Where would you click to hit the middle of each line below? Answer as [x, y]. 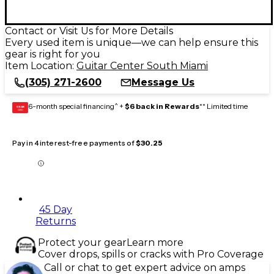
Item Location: [41, 65]
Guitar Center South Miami [142, 65]
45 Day [56, 209]
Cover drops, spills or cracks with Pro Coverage [151, 254]
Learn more [155, 242]
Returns [56, 221]
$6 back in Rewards [162, 106]
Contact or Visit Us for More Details [89, 31]
